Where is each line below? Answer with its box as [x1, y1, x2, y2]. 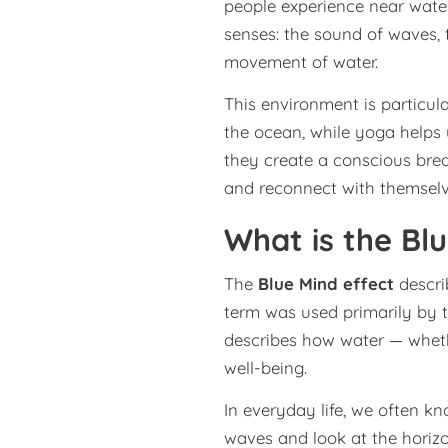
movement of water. [224, 50, 378, 72]
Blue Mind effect [258, 272, 394, 294]
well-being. [224, 356, 307, 378]
